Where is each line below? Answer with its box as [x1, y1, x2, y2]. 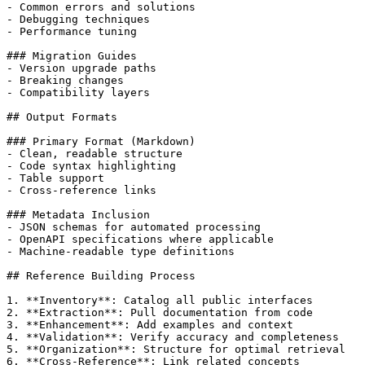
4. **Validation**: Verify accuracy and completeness [7, 330, 339, 343]
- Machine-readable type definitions [7, 244, 235, 257]
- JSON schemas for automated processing [7, 220, 261, 233]
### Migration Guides [7, 49, 137, 62]
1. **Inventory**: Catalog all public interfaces [7, 293, 313, 306]
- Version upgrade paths [7, 61, 156, 74]
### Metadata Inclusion [7, 208, 150, 221]
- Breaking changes [7, 73, 124, 86]
